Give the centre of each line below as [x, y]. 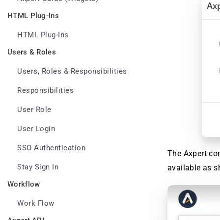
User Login [36, 129]
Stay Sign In [38, 167]
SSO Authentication [51, 148]
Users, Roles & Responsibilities [72, 71]
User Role [34, 110]
